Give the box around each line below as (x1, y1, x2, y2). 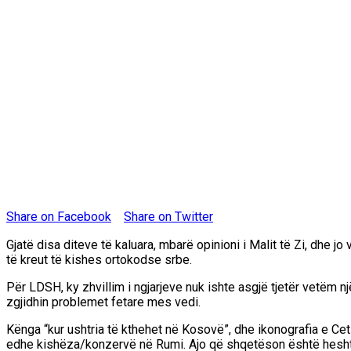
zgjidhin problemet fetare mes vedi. (6, 294, 201, 309)
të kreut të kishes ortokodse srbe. (6, 251, 192, 267)
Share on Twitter (124, 208, 213, 224)
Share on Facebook (6, 208, 111, 224)
